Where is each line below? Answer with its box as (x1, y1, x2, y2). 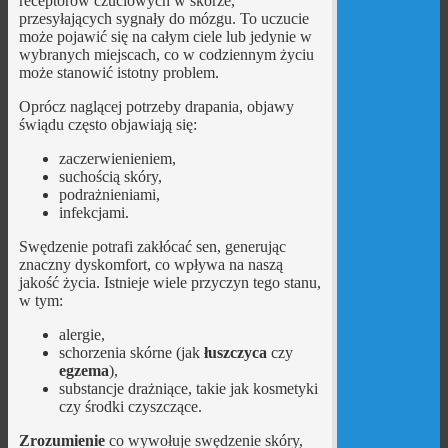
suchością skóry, (58, 168, 162, 185)
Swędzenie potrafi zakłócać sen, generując (18, 238, 286, 255)
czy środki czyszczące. (58, 398, 202, 415)
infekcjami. (58, 204, 129, 221)
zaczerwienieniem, (58, 150, 176, 167)
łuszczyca (203, 344, 267, 361)
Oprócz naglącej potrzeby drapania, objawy (18, 98, 294, 115)
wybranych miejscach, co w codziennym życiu (18, 46, 314, 63)
